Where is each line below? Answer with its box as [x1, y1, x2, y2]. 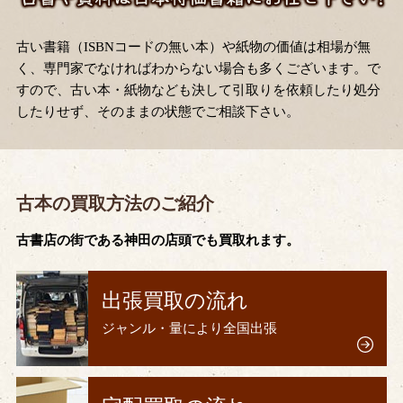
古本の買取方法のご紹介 [15, 193, 214, 213]
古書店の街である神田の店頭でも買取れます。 [15, 232, 300, 247]
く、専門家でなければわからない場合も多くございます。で [15, 60, 381, 76]
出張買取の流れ [101, 290, 248, 313]
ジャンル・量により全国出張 [101, 321, 277, 336]
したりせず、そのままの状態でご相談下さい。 [15, 103, 300, 119]
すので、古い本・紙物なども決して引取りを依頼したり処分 [15, 82, 381, 97]
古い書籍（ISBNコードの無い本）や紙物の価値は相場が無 [15, 39, 371, 54]
